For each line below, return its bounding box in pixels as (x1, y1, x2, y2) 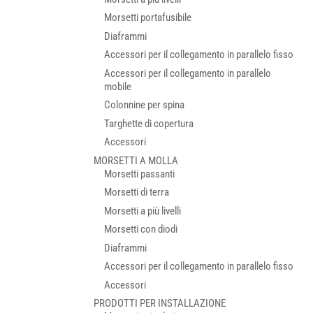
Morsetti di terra (104, 186, 170, 198)
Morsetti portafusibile (104, 11, 192, 24)
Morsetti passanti (104, 167, 175, 180)
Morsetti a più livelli (104, 204, 182, 217)
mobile (104, 80, 132, 93)
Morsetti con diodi (104, 223, 178, 235)
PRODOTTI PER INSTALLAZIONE (94, 297, 226, 310)
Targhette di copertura (104, 117, 194, 130)
